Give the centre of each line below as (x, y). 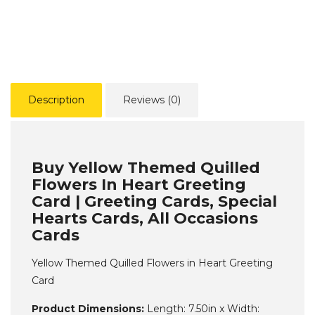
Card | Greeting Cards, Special (154, 201)
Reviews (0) (152, 100)
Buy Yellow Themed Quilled (146, 168)
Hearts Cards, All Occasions (145, 218)
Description (56, 100)
